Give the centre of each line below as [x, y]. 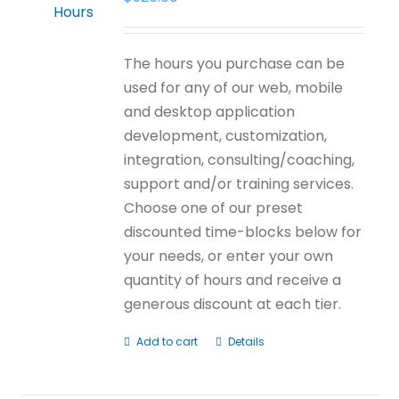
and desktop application [210, 112]
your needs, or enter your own [229, 256]
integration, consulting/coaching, [240, 160]
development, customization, [226, 136]
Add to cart [167, 342]
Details [247, 342]
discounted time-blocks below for [243, 232]
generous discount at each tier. [233, 304]
